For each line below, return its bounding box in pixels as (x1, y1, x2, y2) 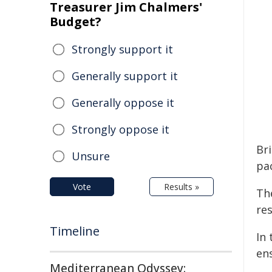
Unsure (72, 149, 110, 163)
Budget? (50, 13, 101, 30)
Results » (164, 181, 199, 192)
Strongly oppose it (72, 122, 169, 137)
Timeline (50, 223, 100, 239)
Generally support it (72, 69, 178, 83)
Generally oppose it (72, 95, 174, 110)
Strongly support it (72, 42, 173, 56)
